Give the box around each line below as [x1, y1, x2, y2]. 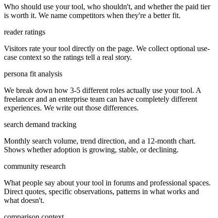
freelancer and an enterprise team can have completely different [4, 94, 197, 103]
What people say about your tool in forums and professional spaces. [4, 178, 211, 187]
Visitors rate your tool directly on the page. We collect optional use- [4, 44, 210, 53]
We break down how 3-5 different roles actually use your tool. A [4, 86, 201, 94]
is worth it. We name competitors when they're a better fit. [4, 11, 181, 19]
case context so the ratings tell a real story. [4, 53, 132, 61]
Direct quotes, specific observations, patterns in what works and [4, 187, 199, 196]
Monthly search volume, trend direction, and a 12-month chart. [4, 136, 196, 145]
